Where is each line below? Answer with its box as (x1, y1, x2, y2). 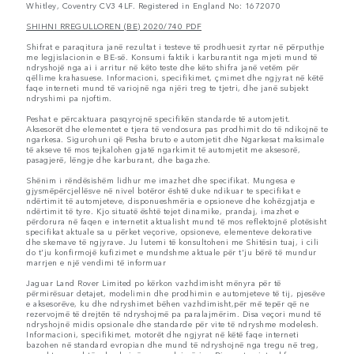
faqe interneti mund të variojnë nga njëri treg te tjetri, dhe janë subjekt (26, 82, 308, 94)
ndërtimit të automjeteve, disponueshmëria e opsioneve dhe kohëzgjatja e (26, 195, 315, 207)
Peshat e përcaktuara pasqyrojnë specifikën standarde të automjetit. (26, 113, 291, 125)
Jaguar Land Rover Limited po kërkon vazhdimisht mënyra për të (26, 277, 281, 289)
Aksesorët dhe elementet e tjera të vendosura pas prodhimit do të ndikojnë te (26, 123, 328, 135)
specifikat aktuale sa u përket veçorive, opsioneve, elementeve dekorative (26, 226, 312, 238)
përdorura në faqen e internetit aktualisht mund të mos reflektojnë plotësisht (26, 216, 327, 228)
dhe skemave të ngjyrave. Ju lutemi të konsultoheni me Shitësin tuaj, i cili (26, 236, 319, 248)
